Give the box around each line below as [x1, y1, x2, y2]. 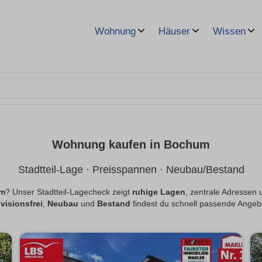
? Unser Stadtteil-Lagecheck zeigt [5, 188, 132, 197]
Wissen [213, 26, 246, 37]
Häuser [158, 26, 190, 37]
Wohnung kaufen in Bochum [52, 138, 210, 151]
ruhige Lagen [132, 188, 185, 197]
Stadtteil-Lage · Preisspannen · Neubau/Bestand [18, 164, 244, 176]
